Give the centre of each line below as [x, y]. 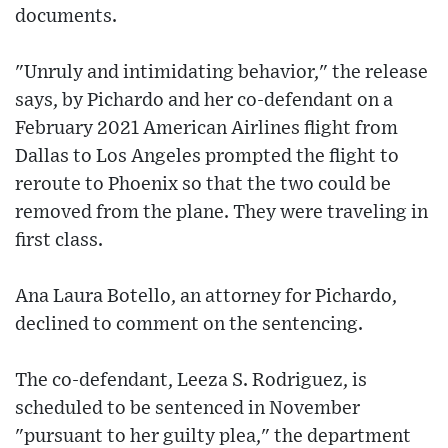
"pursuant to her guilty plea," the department [213, 436]
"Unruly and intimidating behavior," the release [221, 72]
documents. [66, 16]
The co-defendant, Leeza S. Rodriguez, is [191, 380]
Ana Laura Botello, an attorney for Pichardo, [206, 296]
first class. [59, 240]
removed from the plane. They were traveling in [221, 212]
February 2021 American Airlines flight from [206, 128]
